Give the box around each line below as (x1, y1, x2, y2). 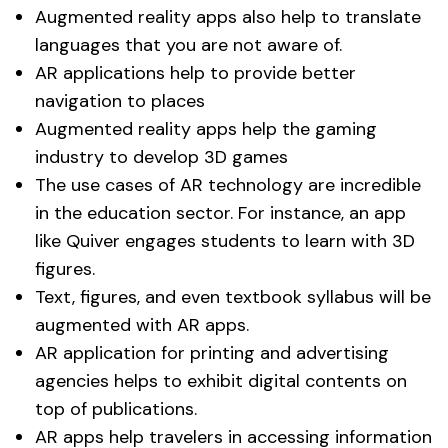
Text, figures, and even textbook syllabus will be (35, 284, 431, 309)
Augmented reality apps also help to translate (35, 4, 421, 29)
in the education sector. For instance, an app (35, 200, 406, 225)
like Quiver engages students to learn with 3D (35, 228, 415, 253)
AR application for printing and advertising (35, 340, 389, 365)
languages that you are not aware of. (35, 32, 342, 57)
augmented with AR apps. (35, 312, 249, 337)
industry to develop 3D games (35, 144, 288, 169)
